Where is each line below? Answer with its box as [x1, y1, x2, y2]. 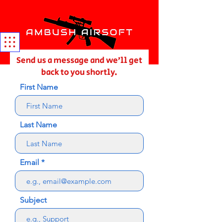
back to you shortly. [41, 66, 117, 78]
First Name [20, 82, 58, 92]
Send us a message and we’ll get [16, 55, 142, 66]
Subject [20, 195, 47, 205]
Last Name [20, 120, 57, 129]
